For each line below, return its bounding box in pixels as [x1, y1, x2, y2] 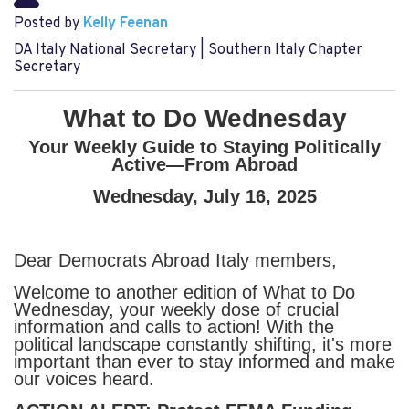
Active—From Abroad [111, 153, 298, 174]
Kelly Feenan [83, 15, 168, 33]
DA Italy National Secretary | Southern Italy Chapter [14, 41, 362, 59]
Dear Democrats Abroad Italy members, [14, 249, 337, 270]
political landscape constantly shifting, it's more [14, 333, 392, 354]
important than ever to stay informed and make [14, 351, 395, 372]
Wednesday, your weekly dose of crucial [14, 299, 339, 320]
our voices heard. [14, 368, 154, 389]
